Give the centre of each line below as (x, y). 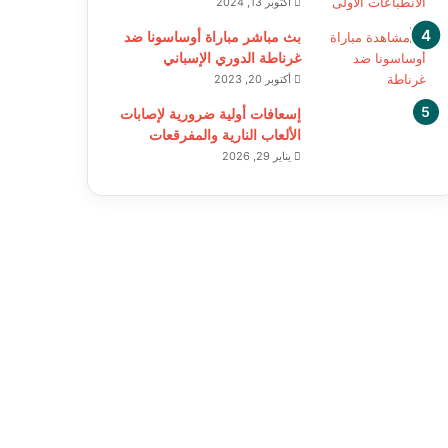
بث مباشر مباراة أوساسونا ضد (212, 36)
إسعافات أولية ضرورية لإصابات (210, 113)
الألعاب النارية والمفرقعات (224, 134)
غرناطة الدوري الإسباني (231, 57)
